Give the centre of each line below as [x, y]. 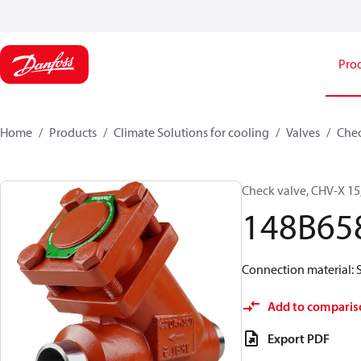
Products [73, 132]
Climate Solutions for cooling [191, 132]
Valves [303, 132]
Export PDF [299, 338]
